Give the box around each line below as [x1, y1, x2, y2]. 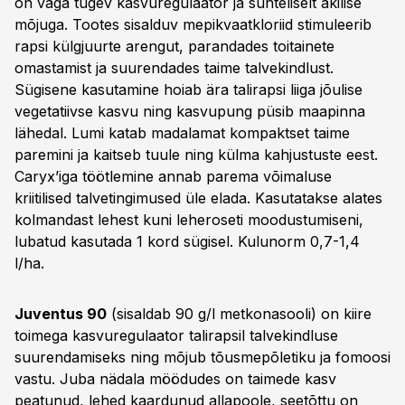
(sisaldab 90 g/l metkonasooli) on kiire [107, 305, 372, 323]
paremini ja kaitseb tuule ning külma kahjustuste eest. [14, 146, 378, 164]
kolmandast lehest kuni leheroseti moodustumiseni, [14, 211, 363, 229]
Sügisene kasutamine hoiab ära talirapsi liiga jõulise [14, 80, 363, 99]
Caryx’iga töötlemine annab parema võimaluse [14, 167, 332, 185]
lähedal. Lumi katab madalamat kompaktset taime [14, 124, 350, 142]
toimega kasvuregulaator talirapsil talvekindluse [14, 326, 338, 344]
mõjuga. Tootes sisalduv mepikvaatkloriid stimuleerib [14, 15, 372, 33]
